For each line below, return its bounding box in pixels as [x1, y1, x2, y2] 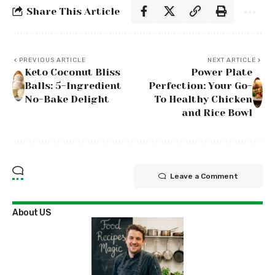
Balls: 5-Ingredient [25, 80, 122, 92]
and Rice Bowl [182, 107, 253, 119]
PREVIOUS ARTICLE [19, 56, 86, 64]
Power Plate [191, 66, 253, 79]
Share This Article [26, 5, 120, 17]
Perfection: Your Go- [149, 80, 253, 92]
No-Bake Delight [25, 93, 109, 106]
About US [12, 207, 50, 219]
